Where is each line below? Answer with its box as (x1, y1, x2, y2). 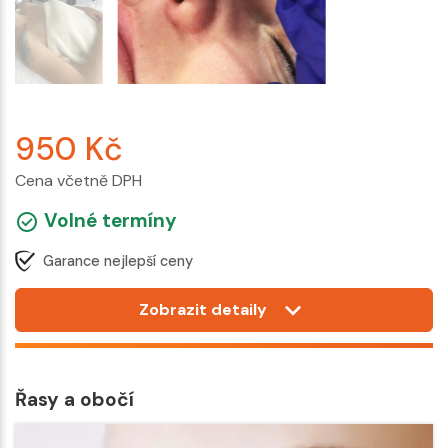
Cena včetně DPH (15, 169, 142, 191)
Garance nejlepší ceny (43, 251, 193, 270)
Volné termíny (39, 207, 177, 233)
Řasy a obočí (15, 387, 134, 413)
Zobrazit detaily (139, 299, 268, 321)
